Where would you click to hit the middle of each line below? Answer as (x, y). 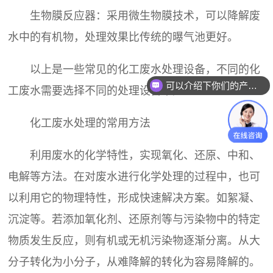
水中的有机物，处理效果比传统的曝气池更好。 (123, 37)
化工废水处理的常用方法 (80, 123)
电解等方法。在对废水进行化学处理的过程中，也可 (134, 176)
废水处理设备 (173, 70)
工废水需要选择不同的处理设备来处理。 (107, 91)
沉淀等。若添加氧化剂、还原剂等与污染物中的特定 (134, 219)
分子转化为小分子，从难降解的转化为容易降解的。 (134, 262)
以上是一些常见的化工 (74, 70)
